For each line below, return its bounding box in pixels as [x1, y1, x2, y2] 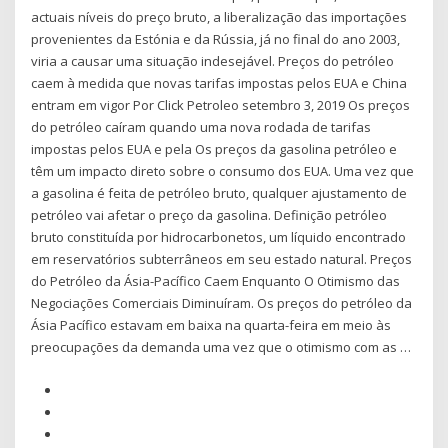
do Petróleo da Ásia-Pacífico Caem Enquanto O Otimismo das [31, 272, 401, 291]
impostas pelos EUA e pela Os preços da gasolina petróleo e [31, 140, 398, 159]
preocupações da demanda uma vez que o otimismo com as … [31, 338, 412, 357]
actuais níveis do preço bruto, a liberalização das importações [31, 8, 408, 27]
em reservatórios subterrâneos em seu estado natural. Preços [31, 250, 413, 269]
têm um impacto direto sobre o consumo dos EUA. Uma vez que [31, 162, 415, 181]
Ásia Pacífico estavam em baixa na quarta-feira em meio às [31, 316, 392, 335]
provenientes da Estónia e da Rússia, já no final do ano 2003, [31, 30, 401, 49]
